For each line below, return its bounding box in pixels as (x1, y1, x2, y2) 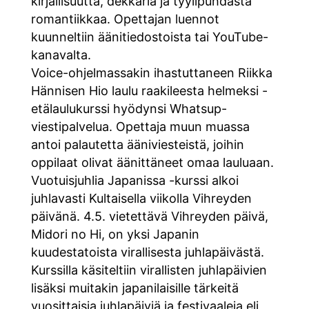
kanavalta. (30, 47, 91, 62)
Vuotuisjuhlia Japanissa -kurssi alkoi (30, 172, 239, 188)
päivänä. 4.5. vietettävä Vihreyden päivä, (30, 208, 268, 223)
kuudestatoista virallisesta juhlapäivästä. (30, 244, 264, 259)
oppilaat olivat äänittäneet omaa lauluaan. (30, 154, 274, 170)
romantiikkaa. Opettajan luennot (30, 11, 219, 26)
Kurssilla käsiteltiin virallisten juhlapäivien (30, 262, 267, 277)
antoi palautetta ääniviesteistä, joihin (30, 137, 244, 152)
